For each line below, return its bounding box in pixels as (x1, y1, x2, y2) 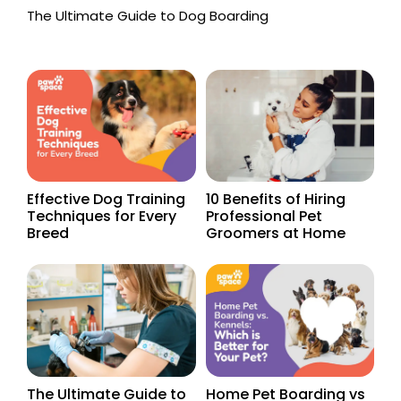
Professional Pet (205, 206, 322, 227)
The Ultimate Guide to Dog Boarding (27, 5, 269, 25)
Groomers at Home (205, 223, 346, 244)
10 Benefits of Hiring (205, 189, 346, 210)
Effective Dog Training (27, 189, 185, 210)
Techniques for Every (27, 206, 176, 227)
